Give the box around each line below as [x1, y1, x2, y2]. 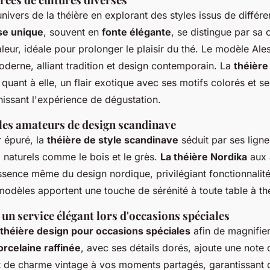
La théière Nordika [160, 150, 247, 163]
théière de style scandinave [47, 133, 178, 146]
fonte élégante [102, 25, 171, 38]
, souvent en [43, 25, 102, 38]
